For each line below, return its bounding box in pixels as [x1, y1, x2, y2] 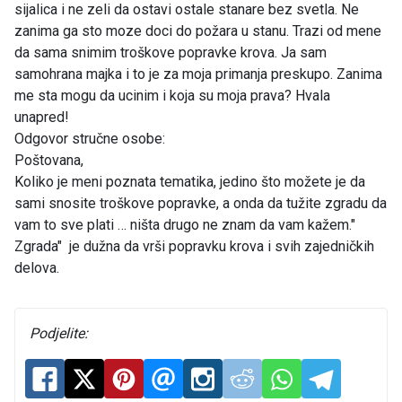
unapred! [14, 109, 69, 127]
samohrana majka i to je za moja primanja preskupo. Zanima [14, 66, 382, 83]
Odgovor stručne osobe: [14, 130, 165, 148]
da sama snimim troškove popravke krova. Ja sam [14, 44, 327, 62]
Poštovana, [14, 152, 83, 170]
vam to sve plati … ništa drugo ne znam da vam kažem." [14, 216, 355, 234]
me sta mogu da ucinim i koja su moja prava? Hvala [14, 87, 330, 105]
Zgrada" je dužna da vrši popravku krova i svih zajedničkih [14, 238, 374, 256]
